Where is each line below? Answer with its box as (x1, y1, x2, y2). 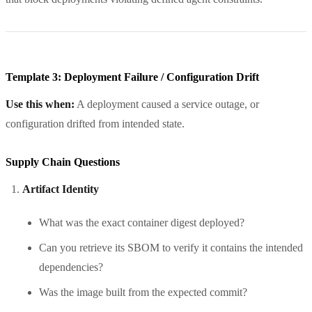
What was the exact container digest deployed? (39, 216, 244, 228)
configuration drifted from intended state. (6, 117, 185, 130)
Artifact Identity (22, 182, 99, 195)
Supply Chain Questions (6, 155, 120, 168)
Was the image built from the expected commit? (39, 286, 247, 298)
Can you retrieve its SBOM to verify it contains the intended (39, 241, 303, 253)
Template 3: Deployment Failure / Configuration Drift (6, 70, 259, 83)
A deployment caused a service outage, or (75, 97, 259, 110)
